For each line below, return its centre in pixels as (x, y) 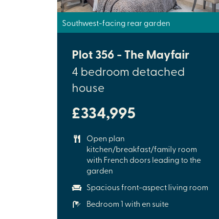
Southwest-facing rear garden (116, 22)
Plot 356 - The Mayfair (131, 54)
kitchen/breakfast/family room (142, 148)
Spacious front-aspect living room (147, 186)
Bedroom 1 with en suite (128, 203)
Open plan (106, 138)
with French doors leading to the (144, 159)
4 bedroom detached (128, 71)
